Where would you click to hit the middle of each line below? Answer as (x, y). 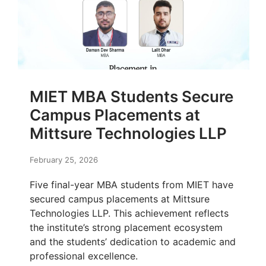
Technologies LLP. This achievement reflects (129, 213)
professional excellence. (84, 256)
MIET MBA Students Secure (132, 97)
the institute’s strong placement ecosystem (126, 228)
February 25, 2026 (64, 160)
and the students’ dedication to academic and (133, 242)
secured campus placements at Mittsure (120, 199)
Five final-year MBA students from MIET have (132, 185)
